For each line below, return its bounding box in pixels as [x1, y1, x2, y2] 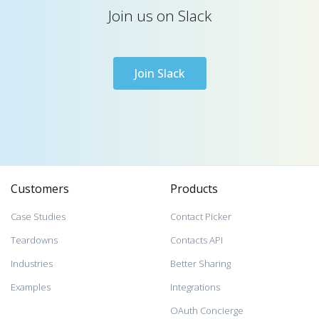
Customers [11, 181, 69, 197]
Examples [11, 281, 51, 294]
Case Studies [11, 209, 66, 223]
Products [170, 181, 218, 197]
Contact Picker [170, 209, 231, 223]
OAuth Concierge [170, 304, 244, 318]
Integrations [170, 281, 220, 294]
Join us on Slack [108, 5, 211, 26]
